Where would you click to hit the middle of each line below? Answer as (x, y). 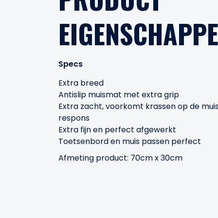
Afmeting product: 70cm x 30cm (120, 158)
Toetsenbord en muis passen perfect (130, 141)
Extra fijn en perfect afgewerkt (117, 130)
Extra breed (81, 83)
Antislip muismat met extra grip (119, 95)
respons (74, 118)
